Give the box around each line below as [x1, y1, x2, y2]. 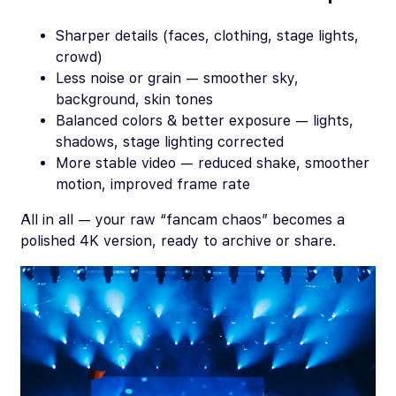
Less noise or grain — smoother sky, [56, 69, 299, 87]
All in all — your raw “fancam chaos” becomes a [20, 210, 345, 228]
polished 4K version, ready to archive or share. [20, 232, 336, 249]
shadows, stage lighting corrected [56, 133, 284, 150]
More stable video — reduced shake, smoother [56, 154, 369, 171]
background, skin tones [56, 90, 213, 108]
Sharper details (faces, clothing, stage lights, [56, 27, 359, 44]
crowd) [56, 48, 103, 65]
